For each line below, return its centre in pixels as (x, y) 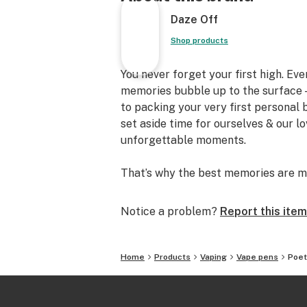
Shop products (199, 40)
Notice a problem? (169, 211)
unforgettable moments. (183, 140)
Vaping (213, 257)
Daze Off (194, 20)
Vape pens (257, 257)
